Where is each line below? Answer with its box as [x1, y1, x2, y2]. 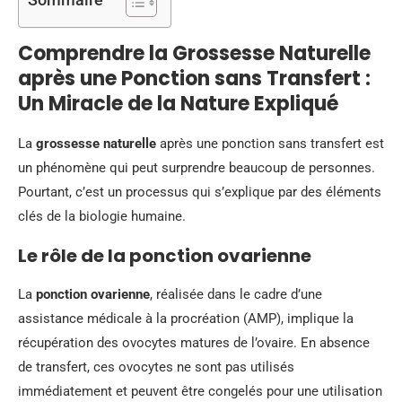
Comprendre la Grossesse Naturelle [18, 39, 371, 67]
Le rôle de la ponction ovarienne [18, 243, 311, 268]
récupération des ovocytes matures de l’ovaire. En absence [18, 335, 370, 351]
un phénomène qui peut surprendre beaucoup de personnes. [18, 160, 375, 176]
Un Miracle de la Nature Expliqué [18, 90, 338, 118]
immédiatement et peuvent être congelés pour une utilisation [18, 383, 382, 399]
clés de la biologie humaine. [18, 208, 186, 224]
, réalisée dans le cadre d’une [150, 286, 322, 302]
